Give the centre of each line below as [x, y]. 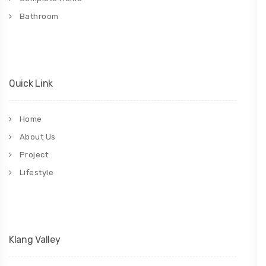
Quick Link [31, 84]
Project [34, 155]
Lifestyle [36, 173]
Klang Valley [35, 240]
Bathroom [39, 17]
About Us [37, 137]
